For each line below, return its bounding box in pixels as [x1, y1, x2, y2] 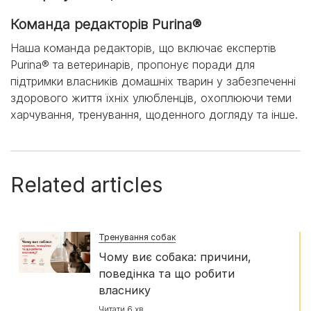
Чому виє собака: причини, [99, 250, 251, 264]
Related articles [10, 172, 162, 198]
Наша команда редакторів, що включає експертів [10, 41, 276, 56]
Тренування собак [99, 232, 176, 243]
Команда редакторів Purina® [10, 16, 201, 33]
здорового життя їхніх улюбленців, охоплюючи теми [10, 91, 292, 106]
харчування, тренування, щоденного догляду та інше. [10, 108, 298, 122]
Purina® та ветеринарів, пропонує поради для [10, 58, 255, 72]
